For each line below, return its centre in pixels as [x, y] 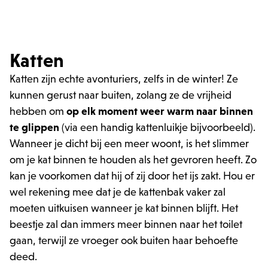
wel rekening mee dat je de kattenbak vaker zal [118, 192]
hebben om [37, 111]
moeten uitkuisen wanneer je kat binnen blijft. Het [124, 208]
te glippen [34, 127]
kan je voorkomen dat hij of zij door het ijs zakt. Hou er [132, 176]
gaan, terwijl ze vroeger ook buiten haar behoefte [124, 240]
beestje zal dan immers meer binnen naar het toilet [126, 224]
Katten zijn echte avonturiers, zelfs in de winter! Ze [124, 79]
